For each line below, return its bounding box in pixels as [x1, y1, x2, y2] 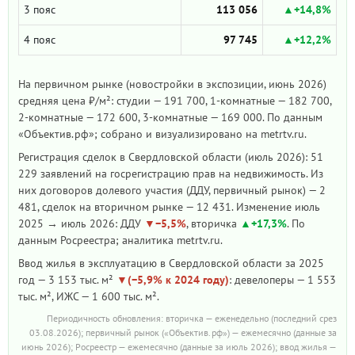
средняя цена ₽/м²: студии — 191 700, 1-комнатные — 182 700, [18, 94, 331, 108]
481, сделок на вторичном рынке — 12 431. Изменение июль [18, 200, 320, 214]
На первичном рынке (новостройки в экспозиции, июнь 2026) [18, 77, 326, 91]
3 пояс [24, 2, 55, 17]
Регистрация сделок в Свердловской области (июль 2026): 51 [18, 150, 323, 164]
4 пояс [24, 32, 55, 47]
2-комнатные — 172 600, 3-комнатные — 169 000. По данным [18, 110, 323, 124]
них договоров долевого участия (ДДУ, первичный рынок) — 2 [18, 183, 326, 197]
